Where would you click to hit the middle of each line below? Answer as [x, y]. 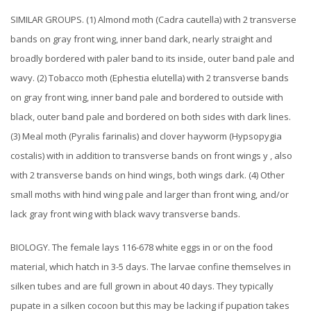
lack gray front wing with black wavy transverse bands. [125, 214]
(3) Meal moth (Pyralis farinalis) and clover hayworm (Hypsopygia [146, 136]
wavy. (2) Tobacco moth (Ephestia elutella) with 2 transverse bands [150, 78]
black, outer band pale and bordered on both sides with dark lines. [151, 117]
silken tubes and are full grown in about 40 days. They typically [142, 286]
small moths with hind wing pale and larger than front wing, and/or [150, 195]
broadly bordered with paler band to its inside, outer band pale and [152, 59]
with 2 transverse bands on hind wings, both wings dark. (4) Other [148, 175]
